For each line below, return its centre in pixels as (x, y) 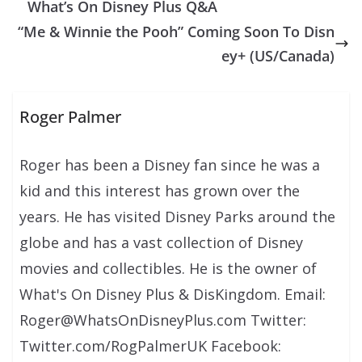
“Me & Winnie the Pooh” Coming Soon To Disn (176, 31)
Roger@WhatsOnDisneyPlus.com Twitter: (163, 320)
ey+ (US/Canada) (278, 55)
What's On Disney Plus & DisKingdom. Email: (173, 295)
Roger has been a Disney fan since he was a (170, 165)
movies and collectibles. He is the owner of (168, 269)
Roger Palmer (71, 117)
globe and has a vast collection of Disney (162, 243)
